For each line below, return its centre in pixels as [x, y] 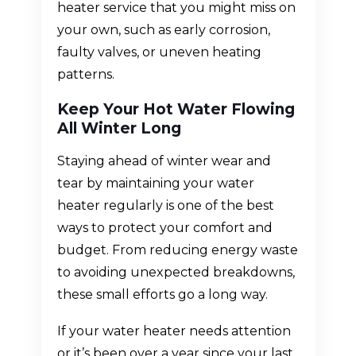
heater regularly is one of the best [165, 206]
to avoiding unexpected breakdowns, [176, 273]
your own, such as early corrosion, [163, 30]
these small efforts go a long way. [162, 295]
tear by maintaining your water [155, 184]
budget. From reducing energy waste [177, 250]
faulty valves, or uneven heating [159, 52]
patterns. [85, 75]
